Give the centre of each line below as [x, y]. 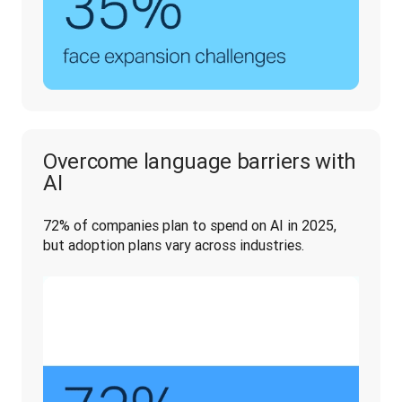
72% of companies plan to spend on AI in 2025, [190, 225]
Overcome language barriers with [200, 161]
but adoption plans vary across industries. [175, 245]
